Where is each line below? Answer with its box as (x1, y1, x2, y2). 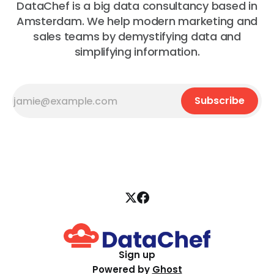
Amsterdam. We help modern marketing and (16, 13, 258, 29)
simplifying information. (74, 44, 200, 60)
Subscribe (194, 94, 245, 108)
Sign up (119, 248, 155, 262)
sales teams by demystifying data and (33, 29, 241, 45)
